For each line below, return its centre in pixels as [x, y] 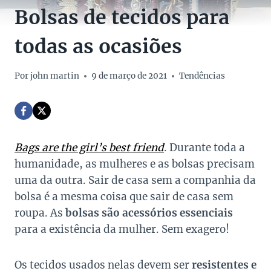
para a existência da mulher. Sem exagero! [122, 230]
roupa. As [40, 213]
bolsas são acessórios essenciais [149, 213]
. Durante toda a [204, 148]
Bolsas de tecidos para [122, 18]
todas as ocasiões [98, 47]
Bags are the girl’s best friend [89, 148]
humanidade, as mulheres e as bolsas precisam [135, 164]
